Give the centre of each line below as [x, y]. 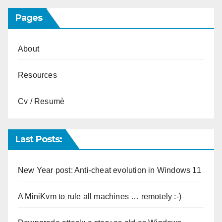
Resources [37, 75]
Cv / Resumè [41, 102]
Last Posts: [39, 139]
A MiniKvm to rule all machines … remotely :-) [100, 196]
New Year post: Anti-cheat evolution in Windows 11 [110, 170]
